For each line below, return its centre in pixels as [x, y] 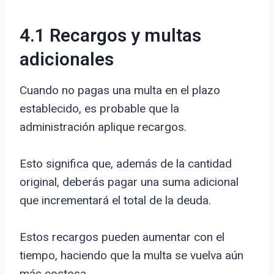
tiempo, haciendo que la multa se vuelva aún [131, 256]
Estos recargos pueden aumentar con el [122, 237]
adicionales [67, 60]
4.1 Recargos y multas [110, 36]
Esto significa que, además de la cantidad [126, 164]
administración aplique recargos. [103, 127]
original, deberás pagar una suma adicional [129, 182]
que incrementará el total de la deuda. [115, 201]
